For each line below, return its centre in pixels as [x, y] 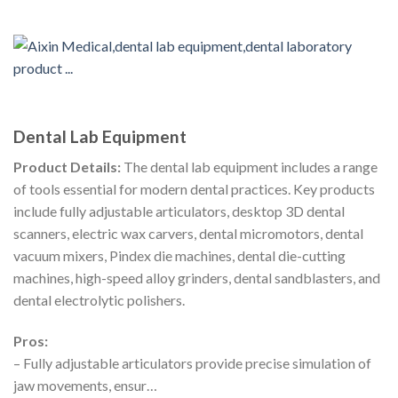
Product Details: [67, 167]
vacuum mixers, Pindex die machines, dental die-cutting [179, 256]
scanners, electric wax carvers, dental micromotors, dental [188, 234]
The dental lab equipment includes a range [249, 167]
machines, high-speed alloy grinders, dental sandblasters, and [197, 278]
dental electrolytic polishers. [99, 300]
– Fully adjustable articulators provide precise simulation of [192, 363]
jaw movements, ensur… [85, 386]
